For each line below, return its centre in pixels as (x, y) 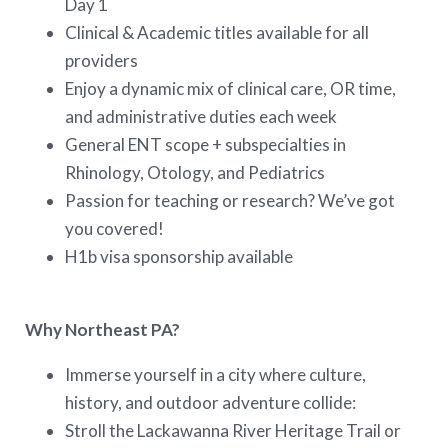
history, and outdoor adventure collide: (211, 403)
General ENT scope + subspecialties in (206, 144)
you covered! (115, 228)
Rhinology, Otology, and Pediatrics (195, 172)
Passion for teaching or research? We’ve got (230, 200)
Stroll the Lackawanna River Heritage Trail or (233, 431)
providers (102, 60)
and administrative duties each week (201, 116)
